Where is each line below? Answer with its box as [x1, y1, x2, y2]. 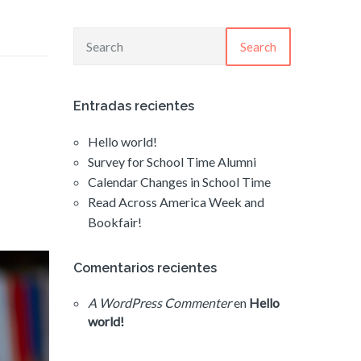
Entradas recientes [73, 98, 194, 114]
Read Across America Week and [88, 194, 264, 210]
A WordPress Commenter [88, 295, 231, 311]
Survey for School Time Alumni [88, 154, 256, 170]
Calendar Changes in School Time [88, 174, 271, 190]
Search [240, 39, 276, 55]
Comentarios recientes [73, 260, 217, 276]
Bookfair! [88, 214, 142, 230]
